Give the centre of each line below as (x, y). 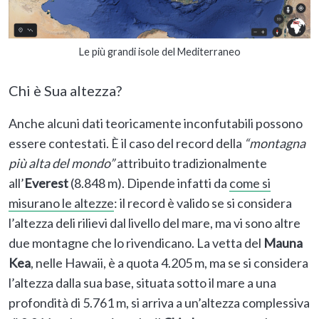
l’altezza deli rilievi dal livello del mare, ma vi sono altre (155, 223)
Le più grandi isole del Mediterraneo (159, 51)
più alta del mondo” (62, 163)
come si (250, 183)
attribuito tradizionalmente (191, 163)
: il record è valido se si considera (203, 203)
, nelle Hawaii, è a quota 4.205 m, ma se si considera (169, 262)
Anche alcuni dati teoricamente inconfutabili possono (156, 123)
